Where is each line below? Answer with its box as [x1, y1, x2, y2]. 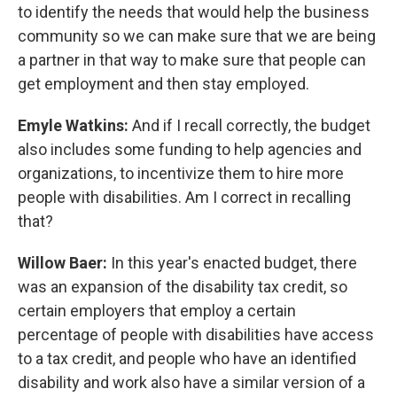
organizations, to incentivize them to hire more [18, 164, 344, 183]
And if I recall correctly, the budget [128, 116, 370, 136]
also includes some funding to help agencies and [18, 140, 362, 160]
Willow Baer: [18, 253, 107, 273]
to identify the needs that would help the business [18, 3, 370, 22]
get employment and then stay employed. [18, 74, 309, 94]
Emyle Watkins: [18, 116, 128, 136]
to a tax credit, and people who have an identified [18, 349, 356, 369]
